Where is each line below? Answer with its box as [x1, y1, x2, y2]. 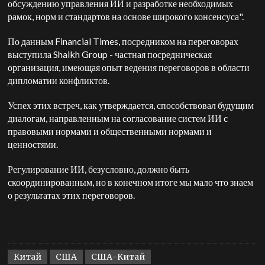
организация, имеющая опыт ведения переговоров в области [8, 62, 250, 73]
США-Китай [91, 251, 146, 262]
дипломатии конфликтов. [8, 75, 112, 86]
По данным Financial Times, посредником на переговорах [8, 35, 239, 47]
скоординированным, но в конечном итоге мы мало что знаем [8, 176, 254, 188]
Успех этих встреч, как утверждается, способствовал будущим [8, 99, 254, 111]
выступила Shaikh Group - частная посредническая [8, 49, 212, 60]
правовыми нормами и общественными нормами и [8, 125, 212, 137]
